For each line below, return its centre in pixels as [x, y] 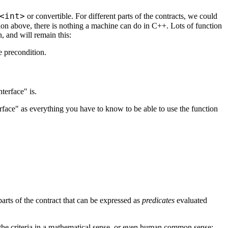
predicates [158, 201]
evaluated [191, 201]
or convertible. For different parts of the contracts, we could [121, 16]
